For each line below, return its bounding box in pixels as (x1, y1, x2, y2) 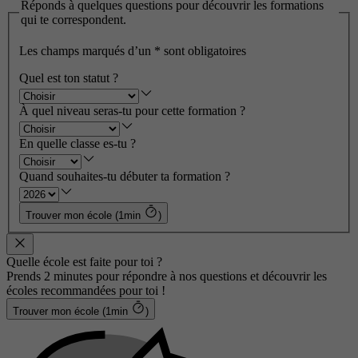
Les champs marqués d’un (19, 44, 154, 58)
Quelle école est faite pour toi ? (6, 255, 162, 269)
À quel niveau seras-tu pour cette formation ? (19, 104, 245, 118)
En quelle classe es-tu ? (19, 137, 136, 151)
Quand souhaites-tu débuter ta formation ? (19, 169, 230, 184)
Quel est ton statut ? (19, 71, 118, 86)
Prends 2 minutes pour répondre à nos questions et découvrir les (6, 269, 327, 284)
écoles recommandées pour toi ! (6, 284, 165, 298)
